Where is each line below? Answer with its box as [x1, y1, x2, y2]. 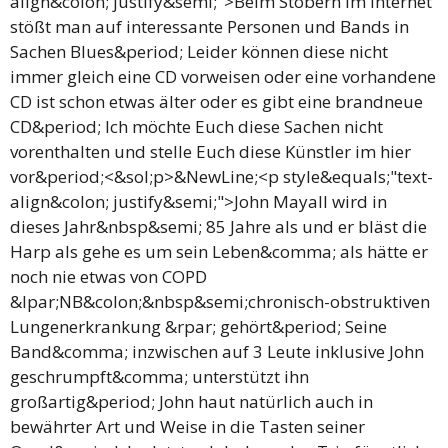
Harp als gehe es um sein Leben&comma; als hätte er [10, 240, 428, 263]
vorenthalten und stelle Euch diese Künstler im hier [10, 140, 411, 163]
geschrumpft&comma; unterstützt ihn [10, 365, 309, 388]
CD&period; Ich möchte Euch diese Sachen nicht [10, 115, 383, 138]
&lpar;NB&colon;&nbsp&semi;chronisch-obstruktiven [10, 290, 430, 313]
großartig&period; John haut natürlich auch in [10, 390, 373, 413]
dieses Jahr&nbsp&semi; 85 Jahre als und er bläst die [10, 215, 427, 238]
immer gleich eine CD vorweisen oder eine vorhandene [10, 65, 436, 88]
